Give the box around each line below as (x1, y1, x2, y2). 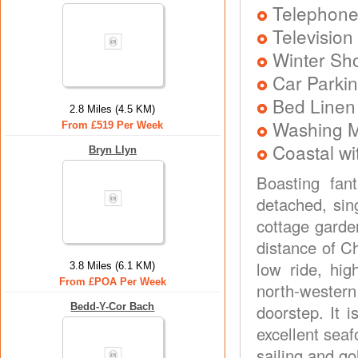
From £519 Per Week (62, 119, 164, 131)
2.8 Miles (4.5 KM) (70, 103, 156, 115)
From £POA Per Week (59, 276, 166, 288)
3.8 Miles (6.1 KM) (70, 260, 156, 272)
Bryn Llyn (89, 144, 137, 156)
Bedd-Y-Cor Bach (70, 300, 155, 312)
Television (272, 23, 353, 49)
